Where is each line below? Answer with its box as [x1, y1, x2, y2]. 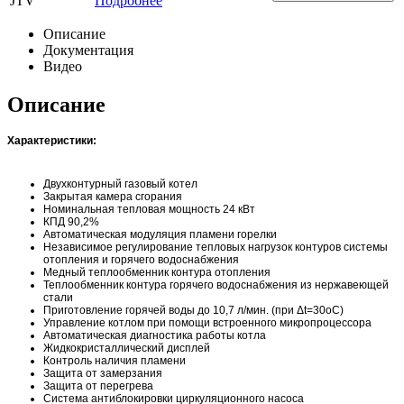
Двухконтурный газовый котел [43, 178, 197, 191]
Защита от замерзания [43, 367, 162, 381]
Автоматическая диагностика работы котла [43, 329, 266, 343]
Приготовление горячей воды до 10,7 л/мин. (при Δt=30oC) [43, 304, 344, 317]
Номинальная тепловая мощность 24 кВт [43, 203, 255, 216]
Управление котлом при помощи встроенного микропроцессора [43, 317, 372, 330]
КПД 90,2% [43, 216, 99, 229]
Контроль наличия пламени [43, 354, 186, 368]
